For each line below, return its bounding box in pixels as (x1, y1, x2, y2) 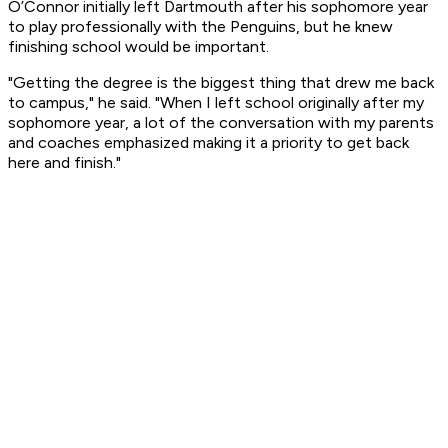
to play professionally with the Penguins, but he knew (8, 17, 393, 37)
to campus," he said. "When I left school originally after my (8, 93, 424, 113)
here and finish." (8, 153, 121, 173)
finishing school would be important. (8, 37, 269, 57)
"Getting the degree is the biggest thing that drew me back (8, 73, 434, 93)
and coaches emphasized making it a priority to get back (8, 133, 409, 153)
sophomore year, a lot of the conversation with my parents (8, 113, 434, 133)
